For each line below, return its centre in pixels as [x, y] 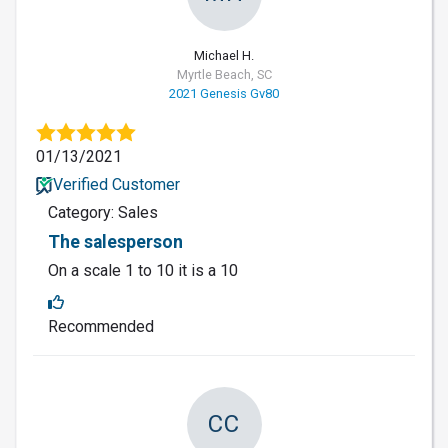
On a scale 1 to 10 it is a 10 [143, 270]
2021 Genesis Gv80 [224, 93]
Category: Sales [103, 212]
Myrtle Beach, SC [224, 74]
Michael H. [224, 55]
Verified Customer [116, 184]
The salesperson [115, 241]
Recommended [101, 326]
